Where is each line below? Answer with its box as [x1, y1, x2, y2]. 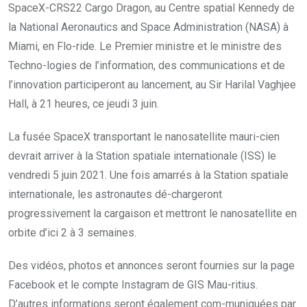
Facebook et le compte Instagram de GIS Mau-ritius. [8, 278, 258, 291]
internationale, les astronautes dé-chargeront [8, 187, 222, 201]
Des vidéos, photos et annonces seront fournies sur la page [8, 258, 295, 272]
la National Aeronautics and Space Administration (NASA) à [8, 20, 288, 34]
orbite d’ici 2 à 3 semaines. [8, 225, 136, 239]
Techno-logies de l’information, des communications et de [8, 58, 285, 72]
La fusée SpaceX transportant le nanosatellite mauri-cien [8, 130, 280, 143]
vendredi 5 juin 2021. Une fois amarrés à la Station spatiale [8, 168, 288, 182]
